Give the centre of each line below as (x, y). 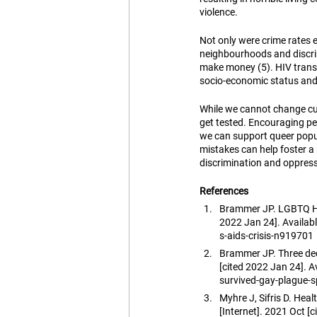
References (224, 191)
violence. (219, 12)
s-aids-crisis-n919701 (266, 236)
